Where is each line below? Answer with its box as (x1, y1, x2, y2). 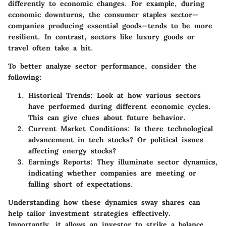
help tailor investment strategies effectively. (8, 209, 171, 218)
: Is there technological (128, 124, 213, 133)
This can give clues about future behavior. (28, 113, 186, 122)
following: (8, 73, 42, 82)
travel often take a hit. (8, 43, 93, 52)
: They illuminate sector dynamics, (90, 157, 218, 166)
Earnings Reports (28, 157, 90, 166)
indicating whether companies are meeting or (28, 168, 196, 178)
